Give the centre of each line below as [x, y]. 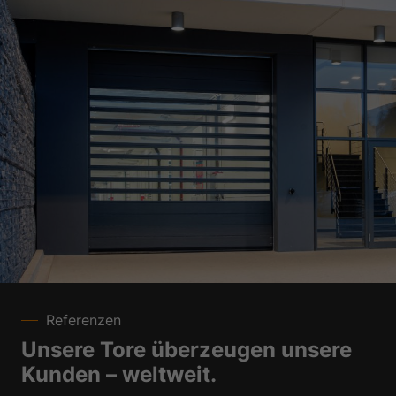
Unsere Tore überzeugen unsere [187, 350]
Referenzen [84, 320]
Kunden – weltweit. [119, 375]
